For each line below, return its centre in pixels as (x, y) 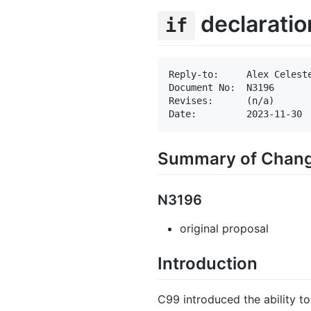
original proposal (224, 228)
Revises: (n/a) (221, 100)
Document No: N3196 (221, 87)
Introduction (208, 263)
